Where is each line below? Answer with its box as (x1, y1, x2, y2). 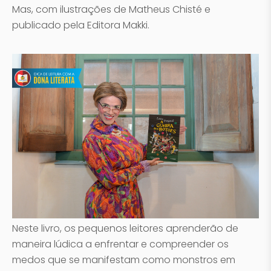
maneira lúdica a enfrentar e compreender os (12, 237, 229, 251)
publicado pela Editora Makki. (12, 18, 149, 32)
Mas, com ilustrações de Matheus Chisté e (12, 2, 211, 16)
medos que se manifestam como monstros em (12, 252, 235, 267)
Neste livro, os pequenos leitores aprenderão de (12, 221, 238, 235)
